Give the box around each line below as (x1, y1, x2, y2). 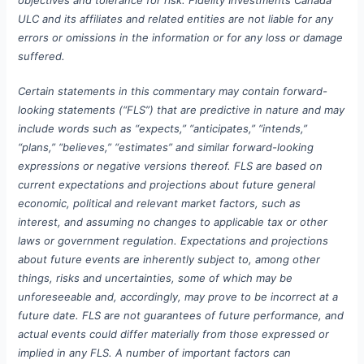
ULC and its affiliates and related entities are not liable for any (18, 11, 334, 25)
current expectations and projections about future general (18, 178, 316, 192)
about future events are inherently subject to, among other (18, 253, 321, 266)
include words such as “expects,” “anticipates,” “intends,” (18, 122, 308, 136)
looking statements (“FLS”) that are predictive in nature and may (18, 103, 345, 117)
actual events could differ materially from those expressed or (18, 327, 330, 341)
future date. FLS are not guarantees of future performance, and (18, 309, 344, 323)
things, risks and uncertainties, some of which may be (18, 271, 293, 285)
